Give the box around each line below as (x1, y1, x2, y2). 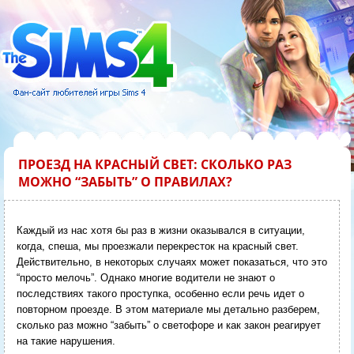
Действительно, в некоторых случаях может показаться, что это (16, 255, 327, 268)
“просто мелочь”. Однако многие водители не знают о (16, 271, 275, 284)
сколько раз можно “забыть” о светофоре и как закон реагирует (16, 318, 321, 331)
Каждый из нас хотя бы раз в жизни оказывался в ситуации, (16, 224, 305, 236)
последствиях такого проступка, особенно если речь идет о (16, 287, 304, 299)
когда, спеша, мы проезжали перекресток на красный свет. (16, 239, 299, 252)
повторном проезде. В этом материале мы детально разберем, (16, 303, 320, 315)
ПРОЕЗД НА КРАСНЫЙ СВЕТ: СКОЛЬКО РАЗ (17, 155, 292, 173)
